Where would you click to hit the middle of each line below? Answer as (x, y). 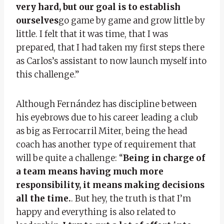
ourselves (37, 20)
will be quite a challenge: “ (69, 158)
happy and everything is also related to (96, 212)
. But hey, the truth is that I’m (131, 198)
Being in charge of (164, 158)
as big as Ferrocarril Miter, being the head (101, 131)
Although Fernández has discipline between (106, 104)
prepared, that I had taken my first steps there (110, 47)
